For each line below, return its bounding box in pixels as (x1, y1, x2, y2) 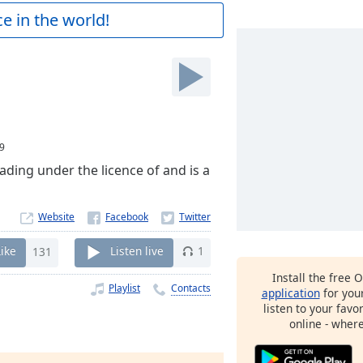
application (261, 285, 320, 301)
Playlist (109, 280, 140, 295)
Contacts (171, 280, 211, 295)
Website (38, 210, 75, 224)
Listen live (110, 243, 164, 259)
